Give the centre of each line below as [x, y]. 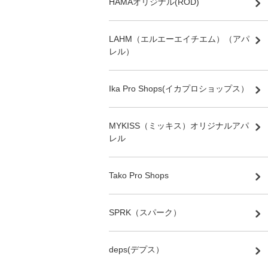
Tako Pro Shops [139, 175]
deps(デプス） [136, 249]
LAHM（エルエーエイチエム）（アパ [179, 39]
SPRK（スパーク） [145, 212]
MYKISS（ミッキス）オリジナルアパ [179, 125]
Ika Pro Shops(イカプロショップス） [179, 88]
